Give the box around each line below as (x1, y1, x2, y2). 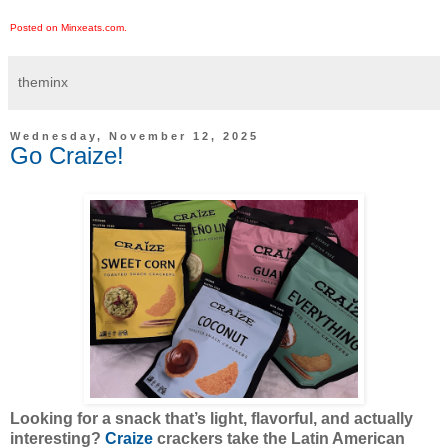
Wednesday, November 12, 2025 (10, 129, 259, 142)
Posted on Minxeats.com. (10, 21, 127, 33)
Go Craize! (10, 141, 124, 169)
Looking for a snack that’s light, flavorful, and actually (10, 409, 413, 427)
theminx (18, 73, 68, 90)
